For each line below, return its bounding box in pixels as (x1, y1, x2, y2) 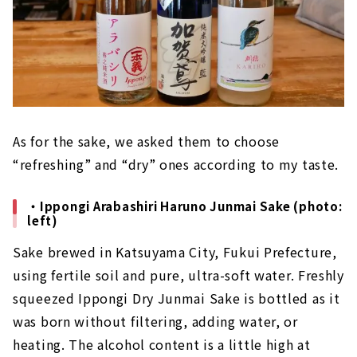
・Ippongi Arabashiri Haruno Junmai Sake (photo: (27, 197, 343, 214)
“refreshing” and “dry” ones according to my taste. (13, 154, 339, 174)
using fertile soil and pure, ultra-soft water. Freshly (13, 265, 344, 284)
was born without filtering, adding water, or (13, 311, 298, 331)
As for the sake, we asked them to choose (13, 131, 280, 151)
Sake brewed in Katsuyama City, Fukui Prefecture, (13, 241, 337, 261)
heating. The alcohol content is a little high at (13, 334, 311, 354)
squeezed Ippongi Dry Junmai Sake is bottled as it (13, 288, 340, 308)
